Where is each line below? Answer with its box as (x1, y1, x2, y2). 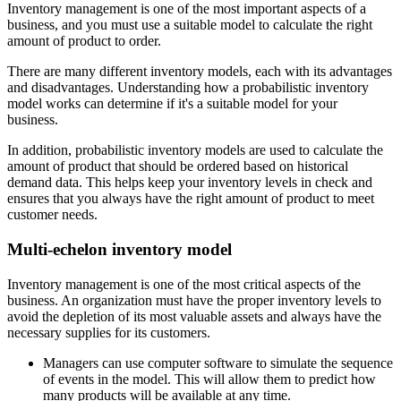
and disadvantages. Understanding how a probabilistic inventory (7, 80, 369, 96)
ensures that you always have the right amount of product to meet (7, 191, 374, 207)
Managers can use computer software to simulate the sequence (43, 354, 393, 371)
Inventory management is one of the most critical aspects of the (7, 276, 361, 292)
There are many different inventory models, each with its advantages (7, 64, 392, 80)
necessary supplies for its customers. (7, 324, 214, 340)
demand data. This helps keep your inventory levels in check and (7, 175, 372, 191)
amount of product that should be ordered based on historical (7, 158, 348, 175)
